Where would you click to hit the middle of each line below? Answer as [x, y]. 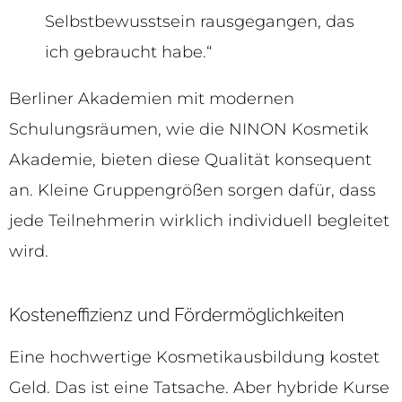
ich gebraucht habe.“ [128, 52]
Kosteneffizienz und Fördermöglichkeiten [177, 315]
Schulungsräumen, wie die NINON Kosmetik [189, 130]
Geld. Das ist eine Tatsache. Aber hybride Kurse [199, 388]
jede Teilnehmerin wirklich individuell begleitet [199, 221]
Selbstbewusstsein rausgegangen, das [200, 22]
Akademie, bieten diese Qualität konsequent [190, 160]
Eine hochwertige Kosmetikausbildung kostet [194, 358]
